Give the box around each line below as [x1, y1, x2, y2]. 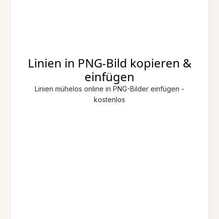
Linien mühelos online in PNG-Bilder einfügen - [35, 85, 184, 93]
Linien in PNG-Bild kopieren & [27, 55, 192, 71]
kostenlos [94, 95, 125, 104]
